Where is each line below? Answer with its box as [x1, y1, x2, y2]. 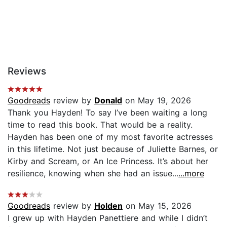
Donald [94, 95, 122, 106]
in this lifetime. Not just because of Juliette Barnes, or [8, 144, 218, 155]
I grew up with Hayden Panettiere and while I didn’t [8, 213, 208, 223]
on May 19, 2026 [122, 95, 191, 106]
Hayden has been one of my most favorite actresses [8, 132, 213, 142]
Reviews [8, 65, 46, 78]
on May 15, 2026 [123, 201, 192, 211]
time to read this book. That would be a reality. [8, 120, 193, 130]
